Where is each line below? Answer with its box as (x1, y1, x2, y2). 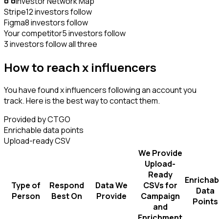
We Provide (138, 148, 182, 159)
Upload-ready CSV (4, 135, 70, 147)
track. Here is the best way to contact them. (4, 95, 160, 107)
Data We (95, 180, 128, 191)
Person (12, 191, 40, 202)
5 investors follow (62, 27, 126, 39)
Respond (49, 180, 84, 191)
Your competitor (4, 27, 62, 39)
